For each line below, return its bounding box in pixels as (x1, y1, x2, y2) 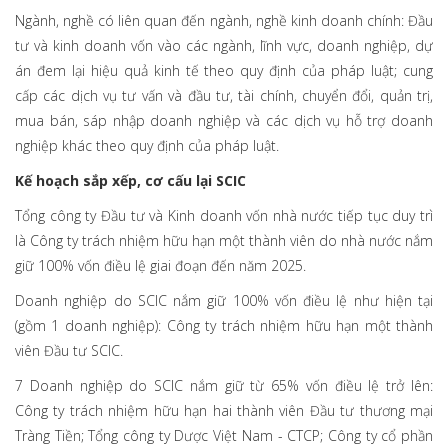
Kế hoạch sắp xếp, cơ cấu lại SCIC (15, 171, 246, 191)
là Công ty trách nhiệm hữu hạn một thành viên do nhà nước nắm (15, 231, 433, 251)
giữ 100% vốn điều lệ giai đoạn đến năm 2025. (15, 256, 306, 276)
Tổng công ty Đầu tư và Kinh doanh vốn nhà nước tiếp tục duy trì (15, 206, 433, 226)
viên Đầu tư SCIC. (15, 341, 123, 361)
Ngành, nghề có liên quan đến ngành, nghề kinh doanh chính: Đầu (15, 11, 433, 31)
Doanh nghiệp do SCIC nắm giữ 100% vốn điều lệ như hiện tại (15, 291, 433, 311)
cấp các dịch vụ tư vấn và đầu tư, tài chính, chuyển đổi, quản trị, (15, 86, 433, 106)
